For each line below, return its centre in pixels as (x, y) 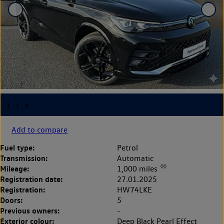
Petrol (127, 147)
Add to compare (39, 129)
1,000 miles (138, 169)
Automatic (135, 158)
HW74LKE (134, 190)
